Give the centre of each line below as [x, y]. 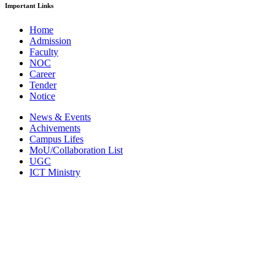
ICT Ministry [55, 172]
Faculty [44, 52]
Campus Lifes [56, 139]
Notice [42, 96]
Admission [50, 41]
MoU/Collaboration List [76, 150]
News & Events [60, 117]
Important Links [29, 6]
